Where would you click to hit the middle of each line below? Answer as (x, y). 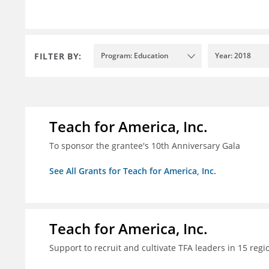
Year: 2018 (233, 56)
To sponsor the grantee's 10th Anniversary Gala (145, 146)
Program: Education (135, 56)
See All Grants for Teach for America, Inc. (133, 171)
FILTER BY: (58, 56)
